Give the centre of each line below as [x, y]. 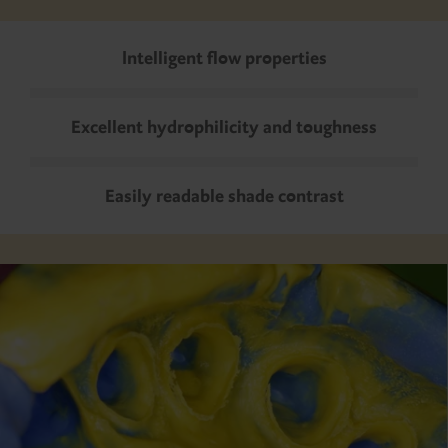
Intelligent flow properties [224, 58]
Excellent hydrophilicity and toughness [224, 127]
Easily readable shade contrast [224, 196]
